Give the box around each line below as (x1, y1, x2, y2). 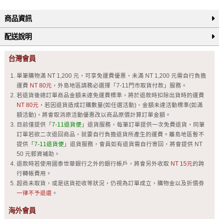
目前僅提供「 (16, 121, 52, 128)
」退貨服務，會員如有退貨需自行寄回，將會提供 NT (64, 141, 202, 147)
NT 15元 (170, 160, 193, 167)
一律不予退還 (16, 190, 52, 196)
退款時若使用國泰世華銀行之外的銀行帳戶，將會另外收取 (16, 160, 171, 167)
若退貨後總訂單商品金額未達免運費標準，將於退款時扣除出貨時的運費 (16, 92, 204, 98)
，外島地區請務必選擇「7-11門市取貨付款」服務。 (51, 82, 187, 88)
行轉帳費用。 (16, 170, 52, 176)
